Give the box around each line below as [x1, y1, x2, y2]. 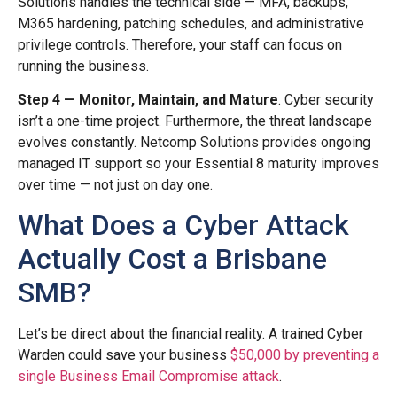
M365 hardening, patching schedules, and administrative [18, 14, 364, 32]
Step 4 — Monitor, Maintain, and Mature [18, 91, 278, 109]
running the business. [18, 57, 149, 74]
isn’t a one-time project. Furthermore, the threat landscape [18, 113, 372, 130]
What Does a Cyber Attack [18, 208, 349, 243]
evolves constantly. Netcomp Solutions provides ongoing [18, 134, 370, 152]
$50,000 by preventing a [230, 346, 379, 364]
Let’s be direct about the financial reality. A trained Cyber [18, 325, 363, 343]
